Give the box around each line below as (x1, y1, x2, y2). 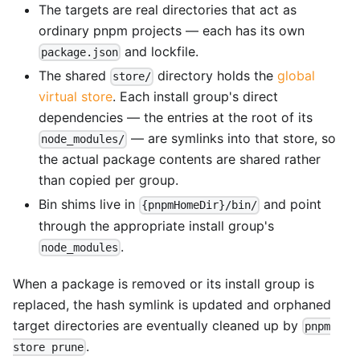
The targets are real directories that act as (39, 2, 297, 18)
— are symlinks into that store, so (127, 130, 337, 147)
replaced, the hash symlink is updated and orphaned (13, 296, 331, 313)
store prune (13, 341, 84, 354)
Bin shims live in (39, 196, 139, 213)
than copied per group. (39, 172, 178, 189)
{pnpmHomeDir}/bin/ (141, 198, 258, 212)
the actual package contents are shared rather (39, 151, 321, 168)
